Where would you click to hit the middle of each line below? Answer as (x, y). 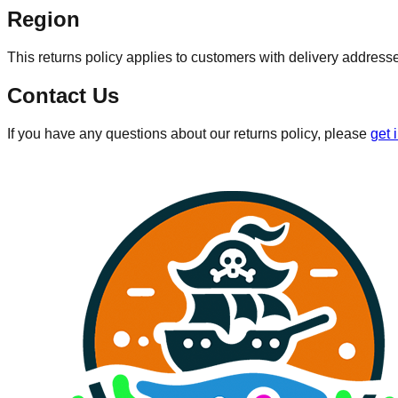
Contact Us (63, 96)
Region (44, 20)
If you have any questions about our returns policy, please (187, 134)
